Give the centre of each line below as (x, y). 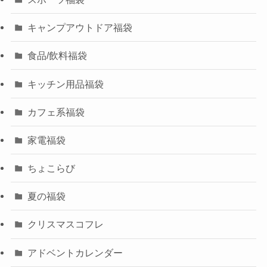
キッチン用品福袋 (66, 84)
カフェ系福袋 (56, 112)
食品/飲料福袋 (58, 56)
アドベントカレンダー (75, 252)
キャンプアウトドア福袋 (80, 28)
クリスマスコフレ (66, 224)
